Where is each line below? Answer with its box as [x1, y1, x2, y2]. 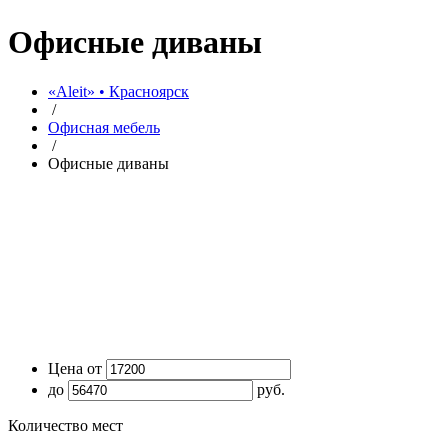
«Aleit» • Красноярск [48, 82, 189, 100]
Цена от [48, 359, 102, 377]
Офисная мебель [48, 118, 160, 136]
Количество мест [8, 416, 123, 434]
